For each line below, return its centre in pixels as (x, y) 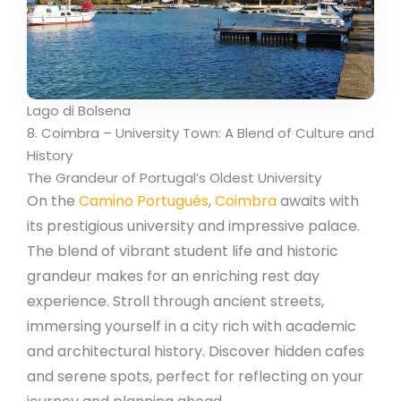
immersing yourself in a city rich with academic (192, 327)
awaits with (318, 201)
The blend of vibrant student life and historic (183, 252)
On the (53, 201)
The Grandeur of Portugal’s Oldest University (174, 178)
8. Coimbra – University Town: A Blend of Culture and (200, 133)
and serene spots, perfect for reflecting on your (195, 377)
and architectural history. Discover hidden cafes (196, 352)
